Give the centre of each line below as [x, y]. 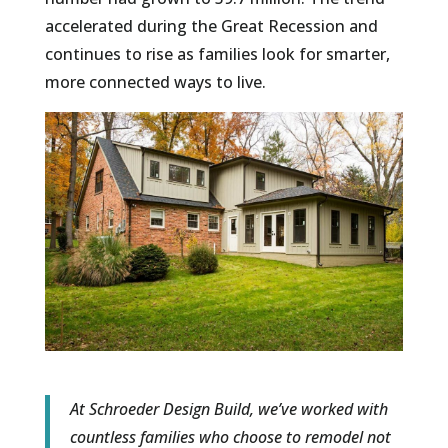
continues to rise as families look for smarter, [217, 54]
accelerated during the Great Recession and [211, 26]
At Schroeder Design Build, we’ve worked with [228, 409]
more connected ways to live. [155, 82]
